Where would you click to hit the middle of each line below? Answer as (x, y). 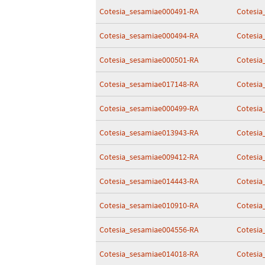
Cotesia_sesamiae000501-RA (149, 60)
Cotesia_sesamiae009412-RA (149, 157)
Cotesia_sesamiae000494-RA (149, 35)
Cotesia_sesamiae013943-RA (149, 132)
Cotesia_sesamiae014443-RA (149, 181)
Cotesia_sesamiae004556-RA (149, 230)
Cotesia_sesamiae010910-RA (149, 205)
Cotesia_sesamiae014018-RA (149, 254)
